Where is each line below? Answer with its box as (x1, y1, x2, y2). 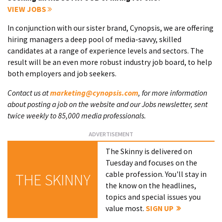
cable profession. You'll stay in (106, 169, 207, 179)
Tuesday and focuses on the (106, 158, 198, 168)
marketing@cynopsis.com (50, 88, 138, 98)
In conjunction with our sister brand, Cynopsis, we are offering (7, 23, 214, 33)
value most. (106, 204, 146, 214)
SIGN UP (146, 204, 174, 214)
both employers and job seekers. (7, 69, 116, 79)
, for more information (138, 88, 207, 98)
